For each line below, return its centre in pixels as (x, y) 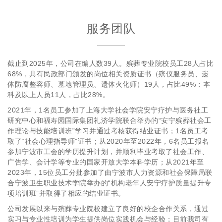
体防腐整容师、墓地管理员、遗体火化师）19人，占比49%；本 (109, 84)
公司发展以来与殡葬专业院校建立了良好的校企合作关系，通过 (108, 209)
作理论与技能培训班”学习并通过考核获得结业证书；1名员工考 (108, 131)
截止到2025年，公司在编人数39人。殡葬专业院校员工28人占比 (111, 63)
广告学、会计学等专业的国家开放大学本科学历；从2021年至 (106, 162)
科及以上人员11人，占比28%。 (58, 95)
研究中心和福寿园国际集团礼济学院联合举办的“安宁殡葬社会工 (110, 120)
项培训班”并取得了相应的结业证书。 (66, 193)
